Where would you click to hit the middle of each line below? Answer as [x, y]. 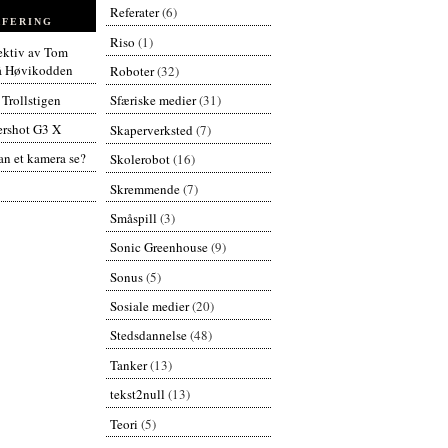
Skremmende [144, 188]
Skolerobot [139, 159]
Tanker [128, 364]
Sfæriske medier [152, 100]
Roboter [131, 71]
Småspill [133, 217]
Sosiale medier [149, 306]
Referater [134, 12]
